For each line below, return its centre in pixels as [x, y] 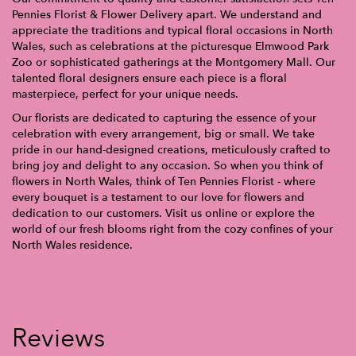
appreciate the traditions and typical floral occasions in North [172, 30]
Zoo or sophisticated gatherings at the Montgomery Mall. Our [174, 62]
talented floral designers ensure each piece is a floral [149, 78]
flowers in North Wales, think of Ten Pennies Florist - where [164, 181]
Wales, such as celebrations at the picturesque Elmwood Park [170, 46]
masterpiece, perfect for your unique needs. [125, 94]
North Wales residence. [72, 245]
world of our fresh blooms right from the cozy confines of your [172, 229]
